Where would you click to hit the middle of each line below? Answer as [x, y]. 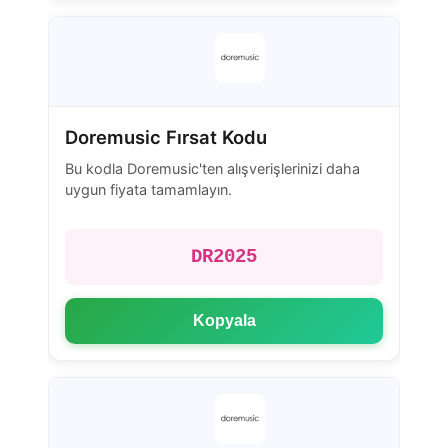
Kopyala [224, 320]
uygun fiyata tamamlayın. [148, 190]
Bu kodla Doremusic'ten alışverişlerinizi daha [212, 169]
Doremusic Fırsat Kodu [166, 136]
